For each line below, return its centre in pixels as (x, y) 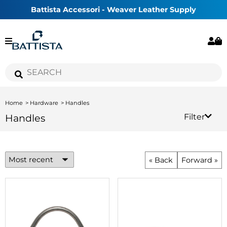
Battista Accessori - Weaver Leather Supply (113, 10)
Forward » (199, 160)
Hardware (44, 103)
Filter (194, 117)
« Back (161, 160)
